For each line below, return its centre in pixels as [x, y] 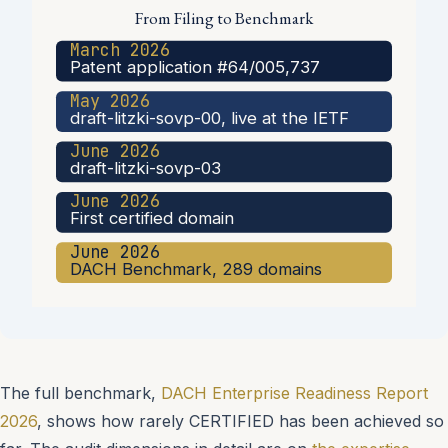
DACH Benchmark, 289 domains [196, 268]
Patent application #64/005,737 [195, 67]
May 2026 [110, 100]
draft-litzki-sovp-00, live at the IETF [210, 117]
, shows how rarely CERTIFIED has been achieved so [240, 421]
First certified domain [152, 218]
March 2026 [120, 50]
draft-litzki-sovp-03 [146, 168]
